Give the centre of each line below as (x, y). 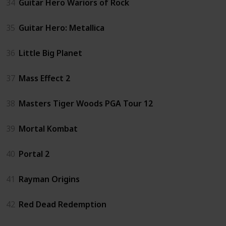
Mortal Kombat (48, 128)
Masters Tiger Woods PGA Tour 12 (86, 103)
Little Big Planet (50, 53)
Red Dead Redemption (63, 204)
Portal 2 (34, 154)
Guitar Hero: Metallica (62, 27)
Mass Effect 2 (44, 78)
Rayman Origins (49, 179)
